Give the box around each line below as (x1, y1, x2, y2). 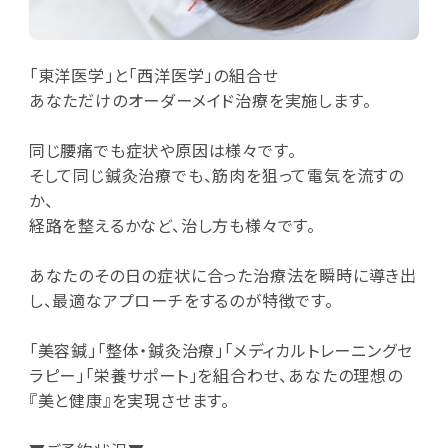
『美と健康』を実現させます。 (28, 387, 230, 412)
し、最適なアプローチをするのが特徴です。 (28, 287, 334, 312)
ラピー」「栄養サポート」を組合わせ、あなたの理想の (28, 362, 403, 387)
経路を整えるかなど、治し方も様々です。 (28, 212, 316, 237)
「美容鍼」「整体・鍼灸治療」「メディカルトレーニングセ (28, 337, 413, 362)
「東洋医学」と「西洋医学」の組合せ (28, 62, 279, 87)
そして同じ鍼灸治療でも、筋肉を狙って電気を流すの (28, 162, 404, 187)
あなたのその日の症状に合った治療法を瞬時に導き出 (28, 262, 417, 287)
